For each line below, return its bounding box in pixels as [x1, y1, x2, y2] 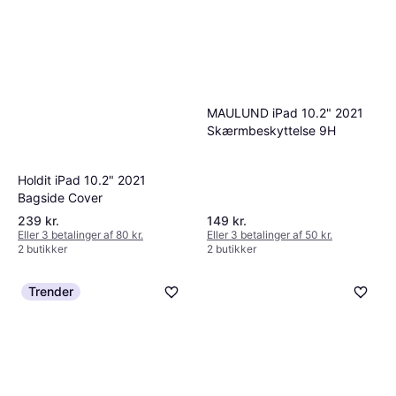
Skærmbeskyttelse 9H [207, 122, 336, 138]
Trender [28, 284, 73, 300]
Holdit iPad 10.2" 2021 [18, 172, 146, 188]
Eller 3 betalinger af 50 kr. [207, 228, 332, 242]
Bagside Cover [18, 190, 103, 206]
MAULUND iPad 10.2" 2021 [207, 104, 363, 120]
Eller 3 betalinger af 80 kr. [18, 228, 143, 242]
